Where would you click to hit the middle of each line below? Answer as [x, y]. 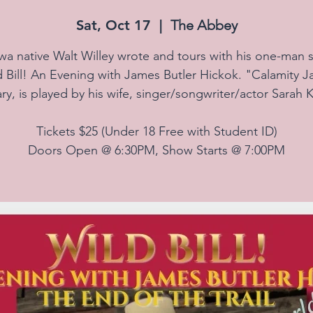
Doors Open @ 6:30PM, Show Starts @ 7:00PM [156, 150]
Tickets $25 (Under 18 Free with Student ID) [156, 131]
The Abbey [204, 25]
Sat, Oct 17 [113, 25]
